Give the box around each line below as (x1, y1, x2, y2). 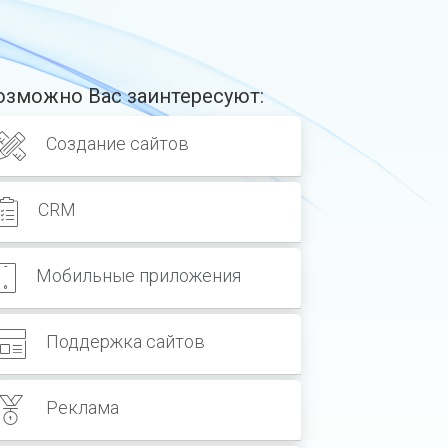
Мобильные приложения (36, 265, 241, 287)
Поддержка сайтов (46, 331, 205, 353)
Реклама (46, 397, 119, 419)
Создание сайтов (46, 133, 189, 155)
